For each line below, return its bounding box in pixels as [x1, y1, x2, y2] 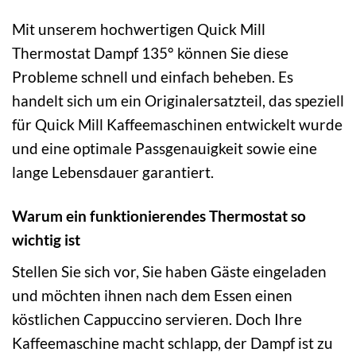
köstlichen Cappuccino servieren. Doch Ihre [12, 309, 302, 328]
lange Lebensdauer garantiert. [12, 162, 214, 181]
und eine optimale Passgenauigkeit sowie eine [12, 138, 317, 157]
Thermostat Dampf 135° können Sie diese [12, 43, 288, 62]
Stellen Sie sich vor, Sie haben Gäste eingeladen [12, 261, 327, 281]
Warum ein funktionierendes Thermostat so [12, 206, 306, 225]
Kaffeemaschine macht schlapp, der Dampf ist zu [12, 333, 333, 352]
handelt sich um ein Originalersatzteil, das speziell [12, 91, 344, 110]
